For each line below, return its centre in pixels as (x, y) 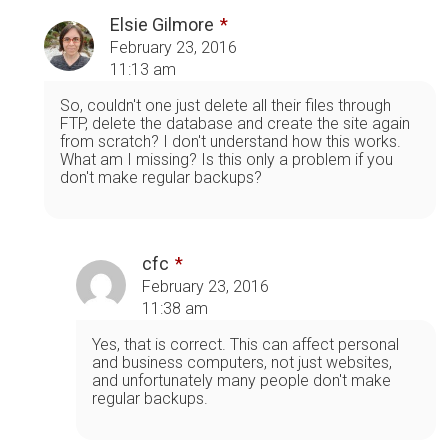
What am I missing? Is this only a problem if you (226, 159)
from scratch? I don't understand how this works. (230, 141)
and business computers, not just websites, (242, 362)
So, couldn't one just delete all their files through (225, 105)
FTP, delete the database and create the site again (235, 123)
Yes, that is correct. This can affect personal (245, 344)
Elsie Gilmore (162, 24)
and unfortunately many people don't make (241, 380)
